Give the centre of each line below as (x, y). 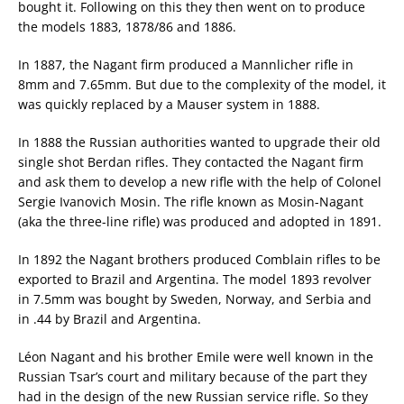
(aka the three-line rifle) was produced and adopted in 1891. (200, 222)
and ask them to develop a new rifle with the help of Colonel (200, 182)
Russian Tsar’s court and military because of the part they (193, 377)
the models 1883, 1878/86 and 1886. (127, 27)
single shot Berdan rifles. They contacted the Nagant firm (191, 162)
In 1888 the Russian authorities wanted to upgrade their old (199, 142)
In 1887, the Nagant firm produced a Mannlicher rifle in (186, 65)
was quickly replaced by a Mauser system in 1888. (169, 105)
